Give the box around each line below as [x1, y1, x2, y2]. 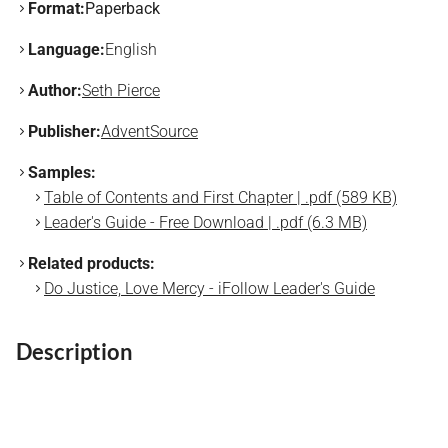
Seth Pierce [82, 81, 160, 100]
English [105, 40, 157, 59]
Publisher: [28, 122, 101, 141]
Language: [28, 40, 105, 59]
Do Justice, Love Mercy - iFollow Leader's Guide [44, 279, 375, 298]
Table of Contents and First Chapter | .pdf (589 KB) [44, 188, 397, 207]
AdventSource [101, 122, 198, 141]
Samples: [28, 163, 96, 182]
